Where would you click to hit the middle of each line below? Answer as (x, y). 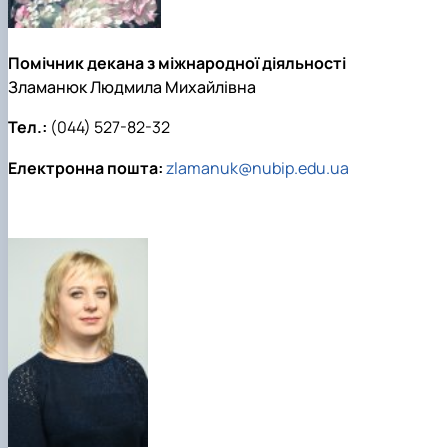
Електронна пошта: (85, 167)
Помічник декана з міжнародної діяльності (177, 62)
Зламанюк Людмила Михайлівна (132, 86)
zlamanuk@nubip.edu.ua (257, 167)
